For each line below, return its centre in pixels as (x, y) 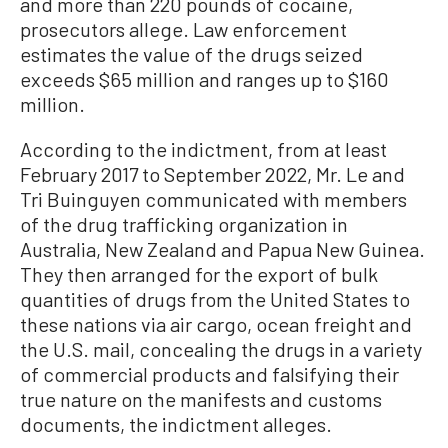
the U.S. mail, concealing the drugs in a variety (221, 349)
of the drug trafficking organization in (184, 224)
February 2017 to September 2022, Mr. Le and (212, 174)
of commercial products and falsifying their (209, 374)
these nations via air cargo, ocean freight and (216, 324)
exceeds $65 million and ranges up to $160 (204, 79)
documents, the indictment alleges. (176, 424)
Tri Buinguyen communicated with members (213, 199)
